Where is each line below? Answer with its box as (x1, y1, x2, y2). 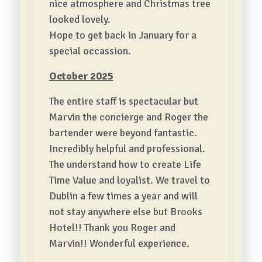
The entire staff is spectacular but (49, 95, 198, 108)
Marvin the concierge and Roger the (49, 111, 208, 123)
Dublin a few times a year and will (49, 189, 198, 202)
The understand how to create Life (49, 158, 201, 171)
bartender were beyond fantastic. (49, 126, 197, 139)
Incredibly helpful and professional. (49, 142, 205, 155)
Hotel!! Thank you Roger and (49, 221, 175, 234)
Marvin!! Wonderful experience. (49, 237, 189, 250)
